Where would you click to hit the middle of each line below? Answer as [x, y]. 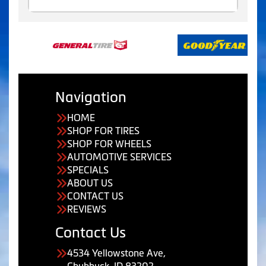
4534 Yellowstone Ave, [116, 253]
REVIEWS [87, 209]
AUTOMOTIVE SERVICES [119, 157]
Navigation [91, 97]
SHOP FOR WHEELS [109, 144]
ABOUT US [90, 183]
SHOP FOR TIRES [103, 131]
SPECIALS [88, 170]
